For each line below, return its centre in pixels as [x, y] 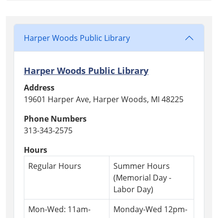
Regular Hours [55, 166]
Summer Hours [142, 166]
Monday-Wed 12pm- [150, 209]
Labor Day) [133, 190]
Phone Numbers [55, 119]
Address [39, 88]
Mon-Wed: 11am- [59, 209]
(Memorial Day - [142, 178]
